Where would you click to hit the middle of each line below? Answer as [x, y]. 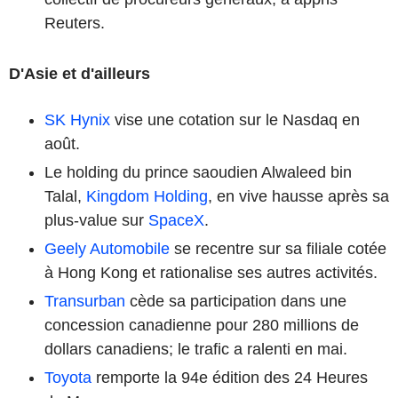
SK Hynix [77, 119]
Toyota [68, 377]
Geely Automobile [107, 248]
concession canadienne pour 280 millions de [202, 325]
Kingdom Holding [147, 196]
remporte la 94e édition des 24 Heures [230, 377]
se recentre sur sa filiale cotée [278, 248]
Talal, [65, 196]
